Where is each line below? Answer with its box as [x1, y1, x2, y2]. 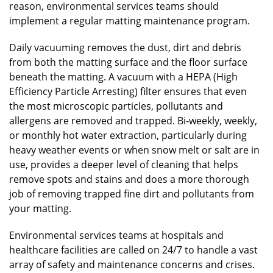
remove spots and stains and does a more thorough [9, 172, 249, 186]
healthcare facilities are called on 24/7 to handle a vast [9, 243, 258, 257]
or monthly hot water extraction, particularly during [9, 129, 247, 143]
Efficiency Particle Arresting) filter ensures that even [9, 85, 247, 99]
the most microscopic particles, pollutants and [9, 99, 223, 113]
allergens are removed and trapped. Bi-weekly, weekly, [9, 114, 257, 128]
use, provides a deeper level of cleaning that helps [9, 158, 238, 172]
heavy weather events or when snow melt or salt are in [9, 143, 260, 157]
